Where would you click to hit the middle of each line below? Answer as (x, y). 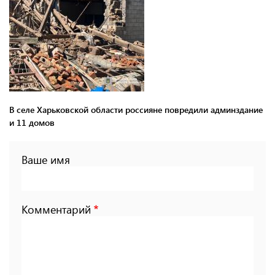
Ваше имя (46, 159)
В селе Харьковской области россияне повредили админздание (136, 109)
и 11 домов (32, 122)
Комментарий (56, 209)
